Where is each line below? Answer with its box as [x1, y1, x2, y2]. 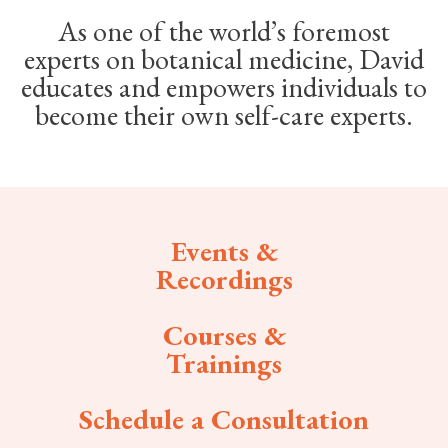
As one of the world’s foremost [58, 13, 390, 49]
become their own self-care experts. [35, 97, 413, 133]
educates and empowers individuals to [21, 69, 427, 105]
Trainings [166, 345, 282, 381]
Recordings [155, 261, 293, 297]
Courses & [162, 317, 286, 353]
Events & [170, 233, 278, 269]
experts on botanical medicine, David [24, 41, 424, 77]
